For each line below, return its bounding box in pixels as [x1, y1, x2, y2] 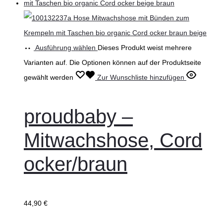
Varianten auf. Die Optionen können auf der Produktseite [24, 58, 201, 67]
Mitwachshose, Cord [24, 129, 202, 152]
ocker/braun [24, 153, 127, 175]
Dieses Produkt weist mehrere [98, 44, 192, 52]
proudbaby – [24, 106, 133, 128]
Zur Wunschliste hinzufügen [97, 73, 184, 82]
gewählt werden [24, 73, 75, 82]
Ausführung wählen [35, 44, 96, 52]
